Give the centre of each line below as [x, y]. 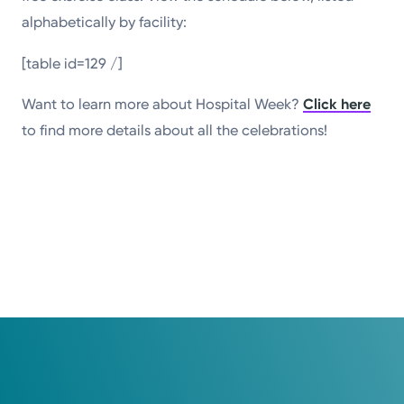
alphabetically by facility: [105, 23]
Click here [337, 104]
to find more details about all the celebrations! [175, 130]
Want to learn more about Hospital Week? [163, 104]
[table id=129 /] [73, 63]
